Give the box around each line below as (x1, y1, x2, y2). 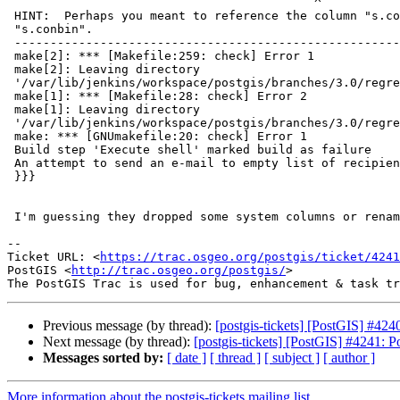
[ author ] (323, 350, 375, 366)
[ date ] (167, 350, 206, 366)
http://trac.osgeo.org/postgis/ (71, 263, 286, 278)
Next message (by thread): (43, 334, 194, 350)
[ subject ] (264, 350, 320, 366)
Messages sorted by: (43, 350, 163, 366)
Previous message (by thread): (43, 318, 215, 334)
